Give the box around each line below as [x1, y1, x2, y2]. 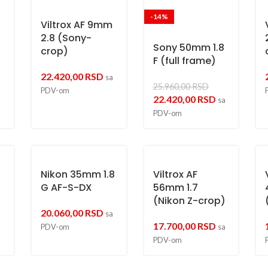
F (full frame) [153, 54, 216, 68]
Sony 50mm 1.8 [153, 41, 224, 54]
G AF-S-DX [40, 181, 92, 194]
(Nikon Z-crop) [153, 194, 226, 208]
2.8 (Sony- [40, 31, 92, 45]
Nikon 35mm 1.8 [40, 167, 115, 181]
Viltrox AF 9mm [40, 18, 112, 32]
